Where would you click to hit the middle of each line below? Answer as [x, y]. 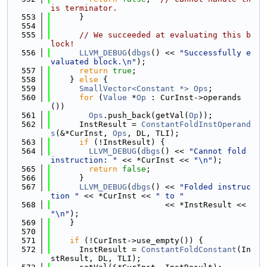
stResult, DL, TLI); [96, 258]
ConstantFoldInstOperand [196, 124]
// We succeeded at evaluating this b [165, 35]
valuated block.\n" [94, 62]
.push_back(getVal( [146, 115]
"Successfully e [215, 53]
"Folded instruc [215, 187]
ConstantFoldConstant [189, 249]
